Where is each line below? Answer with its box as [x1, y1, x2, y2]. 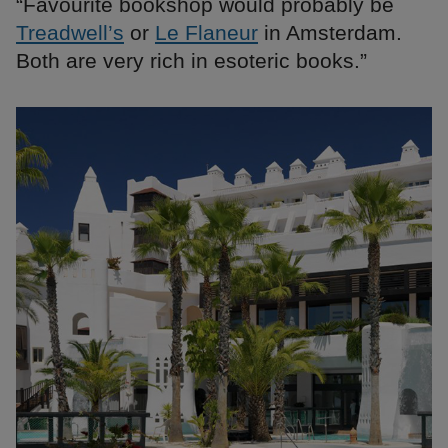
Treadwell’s [16, 21, 124, 45]
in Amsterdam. [258, 21, 402, 45]
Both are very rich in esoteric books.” [16, 49, 367, 73]
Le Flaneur [155, 21, 258, 45]
